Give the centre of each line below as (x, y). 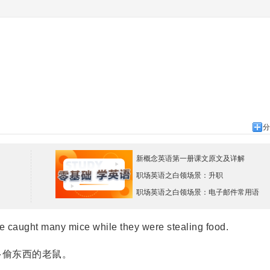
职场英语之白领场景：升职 (180, 175)
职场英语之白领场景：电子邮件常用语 (198, 192)
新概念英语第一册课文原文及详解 (191, 159)
